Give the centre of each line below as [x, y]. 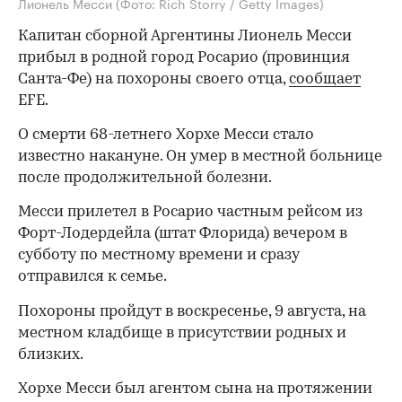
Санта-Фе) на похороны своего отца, [153, 80]
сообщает [325, 80]
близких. [51, 355]
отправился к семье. [92, 277]
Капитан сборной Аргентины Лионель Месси [185, 37]
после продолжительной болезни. [145, 179]
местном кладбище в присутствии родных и [182, 334]
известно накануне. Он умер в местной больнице [200, 157]
